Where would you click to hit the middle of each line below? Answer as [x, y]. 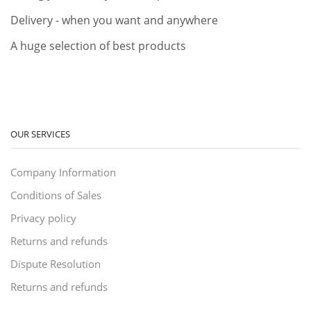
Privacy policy [43, 218]
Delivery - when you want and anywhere [114, 20]
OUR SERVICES [40, 134]
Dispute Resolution [56, 264]
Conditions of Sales [56, 195]
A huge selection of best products [98, 46]
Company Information [63, 173]
